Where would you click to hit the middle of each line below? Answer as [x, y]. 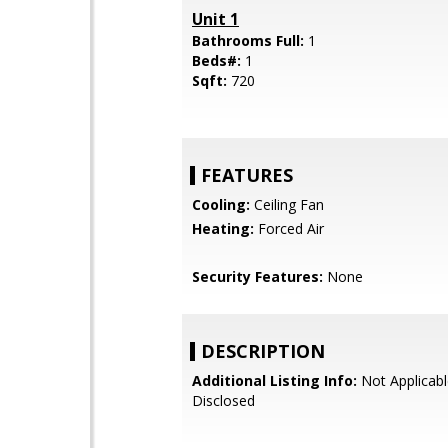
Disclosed [223, 400]
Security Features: [257, 276]
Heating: [223, 228]
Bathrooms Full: [250, 40]
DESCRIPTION [263, 351]
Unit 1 [215, 19]
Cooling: [221, 204]
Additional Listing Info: [274, 380]
